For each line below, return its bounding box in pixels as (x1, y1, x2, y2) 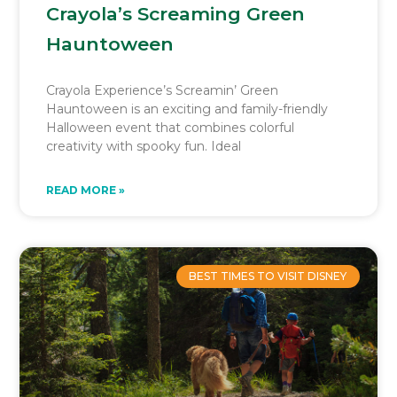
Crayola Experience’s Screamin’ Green (46, 82, 279, 98)
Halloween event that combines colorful (46, 119, 295, 136)
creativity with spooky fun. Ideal (46, 137, 242, 154)
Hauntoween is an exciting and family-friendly (46, 100, 329, 117)
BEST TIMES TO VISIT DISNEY (189, 269, 347, 284)
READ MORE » (46, 183, 126, 197)
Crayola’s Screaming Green (46, 2, 306, 25)
